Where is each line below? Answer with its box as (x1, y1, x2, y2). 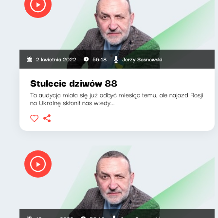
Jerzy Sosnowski (122, 54, 163, 63)
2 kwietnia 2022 (36, 54, 77, 63)
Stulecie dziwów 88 (30, 75, 117, 90)
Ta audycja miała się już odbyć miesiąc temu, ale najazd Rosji (30, 89, 203, 100)
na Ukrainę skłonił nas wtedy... (30, 97, 115, 108)
